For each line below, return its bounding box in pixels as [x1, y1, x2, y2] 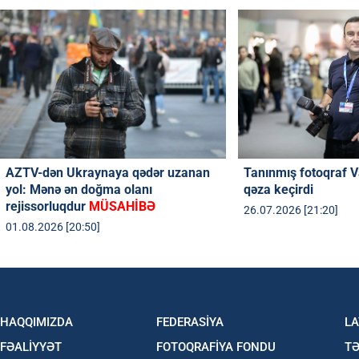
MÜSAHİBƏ [89, 198, 155, 214]
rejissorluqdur [6, 198, 89, 214]
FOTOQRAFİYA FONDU [155, 339, 276, 354]
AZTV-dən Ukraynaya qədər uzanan [6, 164, 210, 180]
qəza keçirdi [244, 181, 314, 197]
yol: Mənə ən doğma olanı [6, 181, 152, 197]
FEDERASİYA [155, 314, 224, 329]
